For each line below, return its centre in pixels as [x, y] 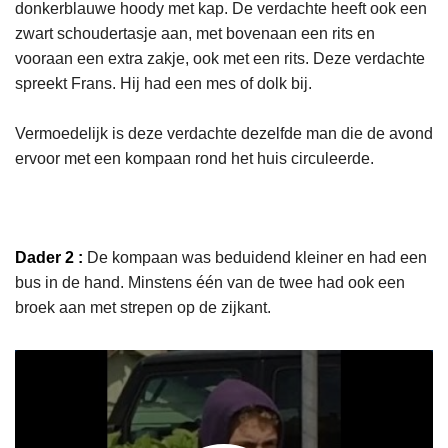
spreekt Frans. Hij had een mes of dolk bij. [163, 83]
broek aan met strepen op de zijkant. [143, 307]
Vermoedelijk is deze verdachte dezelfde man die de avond [224, 133]
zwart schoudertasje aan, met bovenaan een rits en [195, 33]
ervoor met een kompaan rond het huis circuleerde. [194, 158]
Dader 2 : [49, 257]
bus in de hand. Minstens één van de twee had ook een [210, 282]
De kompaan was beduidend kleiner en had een [255, 257]
